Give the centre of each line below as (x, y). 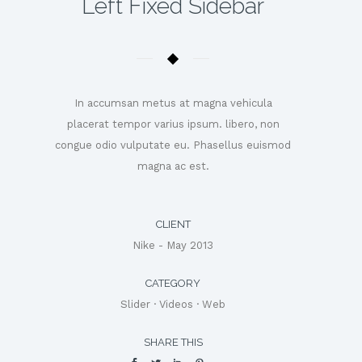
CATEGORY (173, 283)
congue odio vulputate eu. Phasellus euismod (173, 145)
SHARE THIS (173, 342)
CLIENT (173, 224)
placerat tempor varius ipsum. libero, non (173, 124)
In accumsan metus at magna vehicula (173, 103)
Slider (135, 304)
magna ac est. (173, 166)
